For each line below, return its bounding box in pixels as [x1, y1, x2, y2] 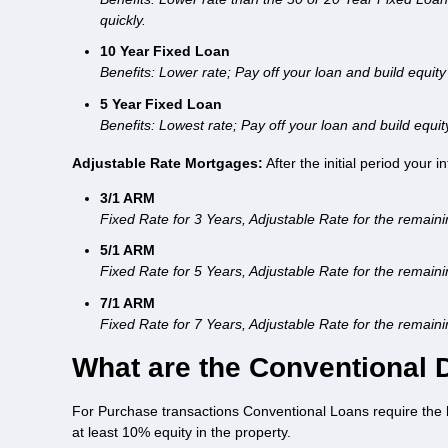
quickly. [100, 11, 146, 28]
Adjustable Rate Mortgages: [72, 154, 263, 171]
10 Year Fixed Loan [100, 43, 230, 60]
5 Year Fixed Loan [100, 95, 222, 112]
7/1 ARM [100, 294, 155, 311]
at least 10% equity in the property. [72, 424, 291, 441]
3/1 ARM [100, 189, 155, 206]
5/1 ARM [100, 242, 155, 259]
